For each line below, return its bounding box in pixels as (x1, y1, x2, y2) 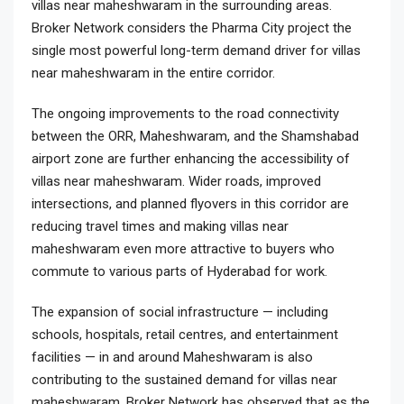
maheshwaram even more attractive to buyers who (32, 241, 335, 257)
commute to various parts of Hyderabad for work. (32, 263, 327, 280)
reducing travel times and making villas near (32, 218, 289, 234)
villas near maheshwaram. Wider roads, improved (32, 173, 321, 189)
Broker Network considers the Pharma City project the (32, 20, 352, 36)
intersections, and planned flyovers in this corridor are (32, 196, 349, 212)
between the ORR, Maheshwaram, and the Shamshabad (32, 128, 359, 144)
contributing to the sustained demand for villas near (32, 372, 337, 388)
